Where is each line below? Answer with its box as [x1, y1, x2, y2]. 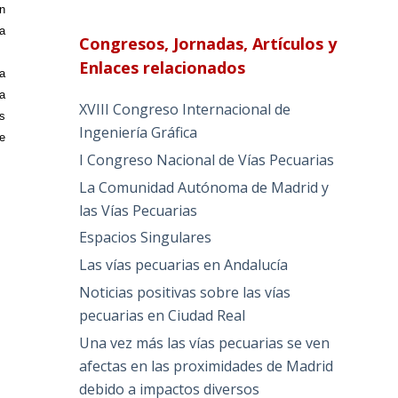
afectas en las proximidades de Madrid [79, 355, 334, 376]
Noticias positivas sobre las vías [79, 283, 291, 303]
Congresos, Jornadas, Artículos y [79, 33, 338, 55]
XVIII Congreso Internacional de [79, 99, 291, 120]
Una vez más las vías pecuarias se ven [79, 332, 330, 353]
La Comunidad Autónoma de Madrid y [79, 177, 330, 197]
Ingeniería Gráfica [79, 123, 198, 143]
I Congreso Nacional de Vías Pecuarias [79, 149, 335, 170]
